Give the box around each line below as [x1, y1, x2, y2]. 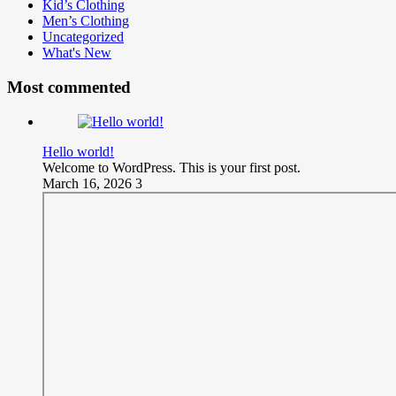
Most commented [7, 77, 131, 96]
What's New [42, 45, 111, 61]
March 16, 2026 [42, 175, 135, 191]
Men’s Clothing [42, 13, 129, 29]
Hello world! [42, 143, 114, 159]
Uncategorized [42, 29, 124, 45]
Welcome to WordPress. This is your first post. [42, 159, 301, 175]
